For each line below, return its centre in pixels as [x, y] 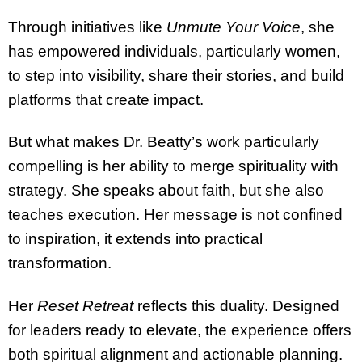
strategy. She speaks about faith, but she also [166, 191]
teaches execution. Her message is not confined [175, 215]
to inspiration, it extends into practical [135, 239]
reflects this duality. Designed [236, 306]
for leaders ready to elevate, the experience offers [180, 330]
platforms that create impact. [106, 99]
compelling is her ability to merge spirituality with [173, 166]
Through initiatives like [87, 27]
